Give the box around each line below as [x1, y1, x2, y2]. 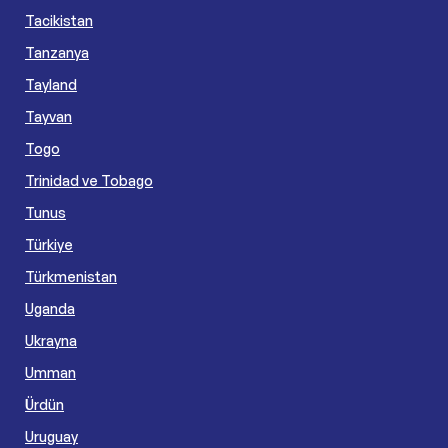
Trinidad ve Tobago [25, 171, 153, 189]
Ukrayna [25, 331, 77, 349]
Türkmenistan [25, 267, 117, 285]
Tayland [25, 75, 77, 93]
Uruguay [25, 427, 78, 445]
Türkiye [25, 235, 73, 253]
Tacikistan [25, 11, 93, 29]
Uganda [25, 299, 75, 317]
